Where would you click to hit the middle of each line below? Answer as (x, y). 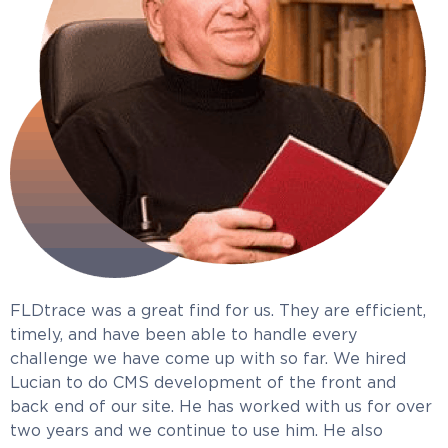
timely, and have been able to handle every (183, 334)
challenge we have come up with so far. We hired (208, 358)
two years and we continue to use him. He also (196, 430)
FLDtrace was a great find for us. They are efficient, (218, 310)
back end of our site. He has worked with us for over (221, 406)
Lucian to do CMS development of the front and (203, 382)
